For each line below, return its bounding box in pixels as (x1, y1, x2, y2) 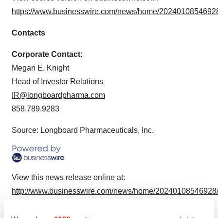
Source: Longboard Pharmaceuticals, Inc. (12, 126, 154, 134)
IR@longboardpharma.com (12, 91, 105, 99)
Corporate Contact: (12, 50, 83, 58)
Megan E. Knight (12, 64, 69, 72)
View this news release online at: (12, 173, 125, 182)
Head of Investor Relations (12, 77, 103, 86)
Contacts (12, 29, 45, 37)
